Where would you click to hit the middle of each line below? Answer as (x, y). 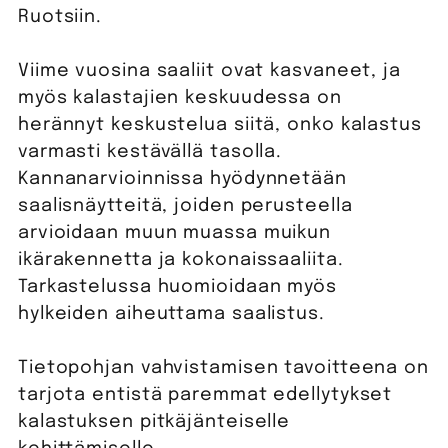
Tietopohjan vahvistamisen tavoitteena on (223, 368)
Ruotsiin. (60, 17)
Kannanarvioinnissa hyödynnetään (182, 179)
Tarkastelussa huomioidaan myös (177, 287)
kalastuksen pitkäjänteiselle (154, 422)
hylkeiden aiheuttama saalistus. (171, 314)
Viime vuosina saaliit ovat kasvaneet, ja (209, 71)
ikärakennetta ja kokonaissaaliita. (180, 260)
